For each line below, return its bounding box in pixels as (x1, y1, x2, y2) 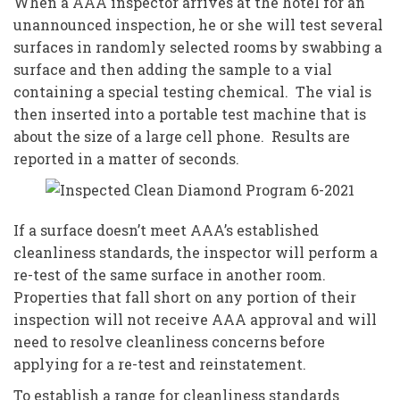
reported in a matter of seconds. (13, 149, 239, 168)
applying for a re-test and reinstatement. (13, 354, 306, 373)
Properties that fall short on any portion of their (13, 287, 356, 306)
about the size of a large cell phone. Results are (13, 127, 350, 146)
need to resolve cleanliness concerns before (13, 332, 325, 351)
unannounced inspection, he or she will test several (13, 15, 383, 34)
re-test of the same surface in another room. (13, 265, 329, 284)
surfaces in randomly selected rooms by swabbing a (13, 37, 382, 56)
